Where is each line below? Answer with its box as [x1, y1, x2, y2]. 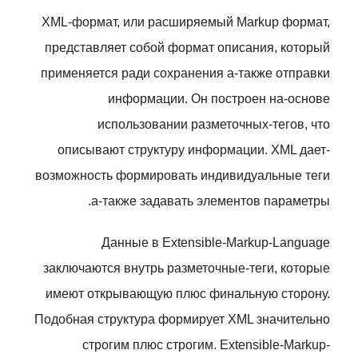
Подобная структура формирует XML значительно [34, 312, 330, 326]
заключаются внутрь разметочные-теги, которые [43, 261, 330, 275]
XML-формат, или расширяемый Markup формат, [42, 15, 330, 29]
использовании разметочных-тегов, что [97, 117, 330, 131]
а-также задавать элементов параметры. [91, 194, 330, 208]
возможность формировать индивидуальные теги [35, 169, 330, 182]
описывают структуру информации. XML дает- [58, 143, 330, 157]
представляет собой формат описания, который [45, 41, 330, 54]
